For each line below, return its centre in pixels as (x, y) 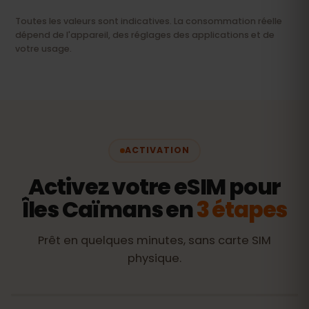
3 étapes (242, 209)
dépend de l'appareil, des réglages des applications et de (145, 34)
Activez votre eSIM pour (154, 186)
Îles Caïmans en (109, 209)
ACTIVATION (157, 150)
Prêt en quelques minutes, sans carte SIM (154, 240)
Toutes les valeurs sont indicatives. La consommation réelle (149, 21)
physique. (154, 258)
